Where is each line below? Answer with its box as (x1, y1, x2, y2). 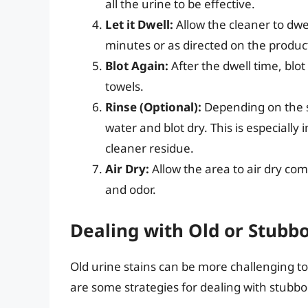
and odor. (105, 181, 156, 198)
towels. (105, 78, 144, 95)
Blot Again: (105, 58, 168, 74)
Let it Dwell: (105, 16, 173, 33)
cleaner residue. (105, 140, 194, 157)
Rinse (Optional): (105, 99, 201, 115)
